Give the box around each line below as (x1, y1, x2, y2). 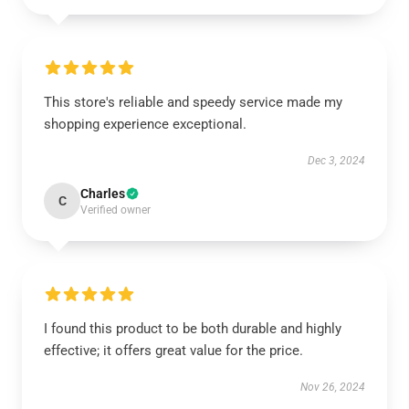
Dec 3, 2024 (308, 154, 365, 167)
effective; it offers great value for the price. (44, 342, 303, 359)
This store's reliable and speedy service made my (44, 94, 342, 110)
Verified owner (80, 204, 151, 216)
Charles (80, 186, 125, 201)
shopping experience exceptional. (44, 116, 246, 132)
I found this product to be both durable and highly (44, 320, 341, 337)
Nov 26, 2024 (300, 381, 365, 393)
